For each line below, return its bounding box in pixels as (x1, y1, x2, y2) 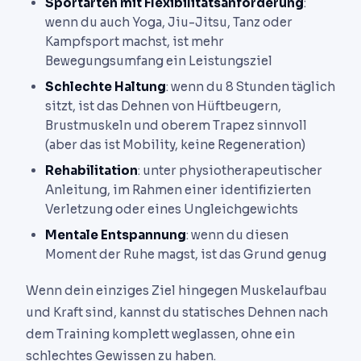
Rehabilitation (45, 163, 138, 179)
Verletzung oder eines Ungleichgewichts (45, 201, 298, 218)
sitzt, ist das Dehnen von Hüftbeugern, (45, 98, 281, 114)
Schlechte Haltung (45, 79, 166, 95)
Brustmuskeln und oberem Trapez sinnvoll (45, 118, 307, 134)
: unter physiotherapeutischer (138, 163, 322, 179)
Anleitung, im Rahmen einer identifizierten (45, 182, 311, 198)
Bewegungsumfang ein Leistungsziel (45, 53, 272, 69)
